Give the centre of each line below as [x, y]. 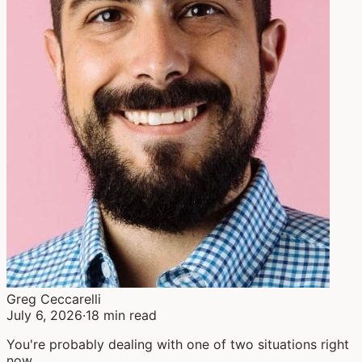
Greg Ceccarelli [54, 299]
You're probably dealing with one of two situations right [178, 344]
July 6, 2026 [44, 315]
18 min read [121, 315]
